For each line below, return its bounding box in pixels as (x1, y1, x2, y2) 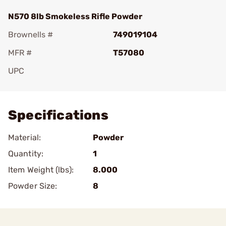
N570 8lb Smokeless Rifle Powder (8, 12, 142, 21)
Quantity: (8, 149, 43, 158)
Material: (8, 133, 41, 142)
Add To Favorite (22, 80, 82, 90)
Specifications (8, 107, 108, 123)
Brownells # (8, 30, 53, 39)
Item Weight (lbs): (8, 165, 74, 175)
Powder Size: (8, 181, 58, 191)
